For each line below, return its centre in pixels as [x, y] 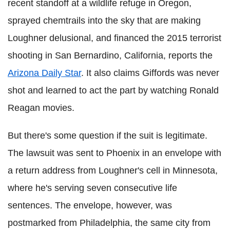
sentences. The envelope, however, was [90, 205]
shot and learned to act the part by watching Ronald [113, 90]
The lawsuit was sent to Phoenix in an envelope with [114, 153]
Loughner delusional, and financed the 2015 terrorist [114, 38]
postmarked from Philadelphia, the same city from [109, 223]
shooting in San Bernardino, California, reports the [110, 55]
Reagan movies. [41, 108]
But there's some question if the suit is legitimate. [108, 136]
